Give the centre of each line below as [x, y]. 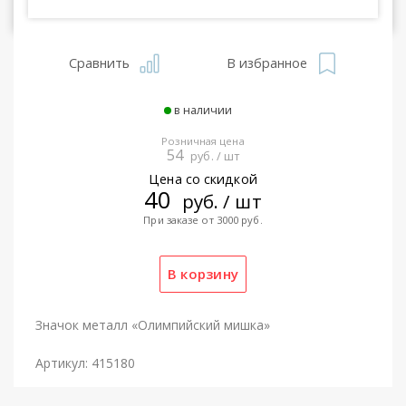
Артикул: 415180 [85, 362]
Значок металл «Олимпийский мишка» [153, 324]
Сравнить [99, 63]
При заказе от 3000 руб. [203, 219]
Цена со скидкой [203, 179]
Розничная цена [203, 140]
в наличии [203, 109]
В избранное [266, 63]
